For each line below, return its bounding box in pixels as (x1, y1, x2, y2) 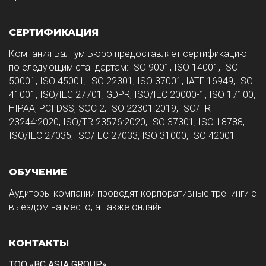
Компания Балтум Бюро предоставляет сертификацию (9, 47, 247, 59)
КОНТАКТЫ (9, 236, 69, 249)
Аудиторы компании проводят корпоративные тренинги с (9, 187, 256, 199)
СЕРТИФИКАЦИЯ (9, 26, 99, 38)
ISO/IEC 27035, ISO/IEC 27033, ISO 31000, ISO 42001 (9, 129, 235, 141)
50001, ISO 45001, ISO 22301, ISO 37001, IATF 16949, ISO (9, 75, 253, 87)
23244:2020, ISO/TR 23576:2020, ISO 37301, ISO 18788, (9, 116, 245, 128)
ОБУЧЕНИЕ (9, 165, 67, 178)
